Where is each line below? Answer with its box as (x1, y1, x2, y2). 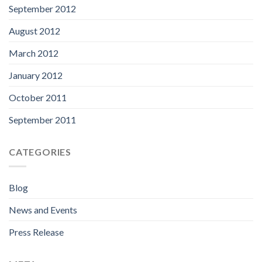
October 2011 (9, 92, 67, 104)
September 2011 (9, 114, 76, 126)
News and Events (9, 204, 77, 215)
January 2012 (9, 70, 63, 81)
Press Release (9, 226, 64, 237)
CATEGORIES (9, 146, 71, 158)
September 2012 (9, 3, 76, 15)
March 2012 (9, 47, 58, 59)
